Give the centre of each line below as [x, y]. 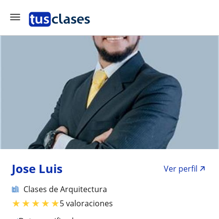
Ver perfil [181, 169]
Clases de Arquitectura [65, 189]
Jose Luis [37, 168]
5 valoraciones [86, 203]
